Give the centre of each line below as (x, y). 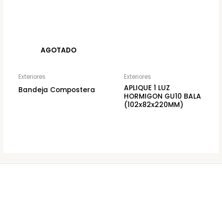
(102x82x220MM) (154, 105)
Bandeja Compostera (57, 90)
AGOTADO (58, 51)
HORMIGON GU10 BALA (163, 97)
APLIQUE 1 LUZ (147, 88)
